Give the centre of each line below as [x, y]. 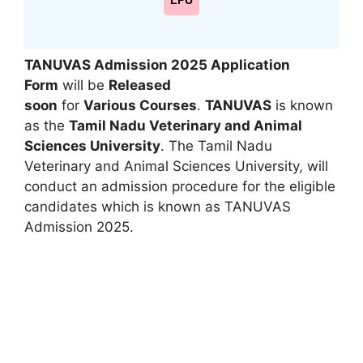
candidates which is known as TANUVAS [158, 206]
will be [83, 85]
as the [47, 125]
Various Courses [140, 105]
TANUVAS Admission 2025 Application [157, 64]
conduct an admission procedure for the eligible [180, 186]
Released [140, 85]
